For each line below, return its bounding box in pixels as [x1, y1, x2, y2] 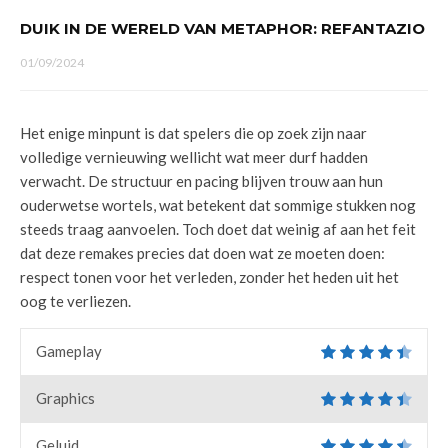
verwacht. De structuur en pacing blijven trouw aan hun [20, 172, 383, 190]
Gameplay [36, 342, 102, 360]
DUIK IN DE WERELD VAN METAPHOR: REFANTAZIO [20, 19, 425, 38]
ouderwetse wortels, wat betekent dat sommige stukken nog [20, 196, 416, 214]
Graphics [36, 389, 95, 407]
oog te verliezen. [20, 292, 131, 310]
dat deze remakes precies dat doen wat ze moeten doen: [20, 244, 385, 262]
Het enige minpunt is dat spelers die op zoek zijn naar [20, 124, 367, 142]
